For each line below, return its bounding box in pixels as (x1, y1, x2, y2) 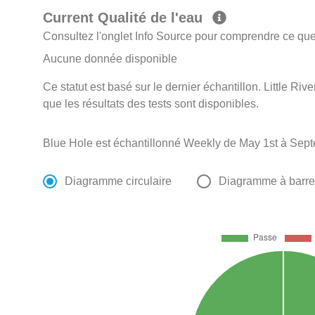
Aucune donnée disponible (43, 53, 178, 65)
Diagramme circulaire (65, 175, 172, 188)
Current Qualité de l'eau (43, 10, 207, 26)
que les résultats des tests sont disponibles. (43, 98, 259, 110)
